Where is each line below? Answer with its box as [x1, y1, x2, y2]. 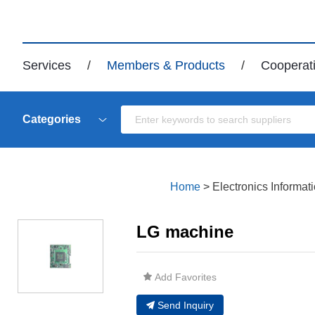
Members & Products [107, 58, 225, 72]
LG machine [136, 222, 233, 241]
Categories [22, 113, 81, 125]
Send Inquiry [157, 300, 214, 311]
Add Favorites [155, 271, 217, 283]
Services [22, 58, 71, 72]
